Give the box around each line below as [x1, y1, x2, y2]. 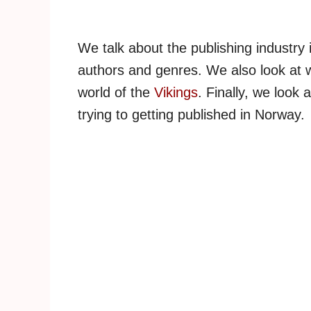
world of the [78, 85, 154, 101]
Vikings [154, 85, 198, 101]
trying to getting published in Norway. [78, 107, 305, 123]
